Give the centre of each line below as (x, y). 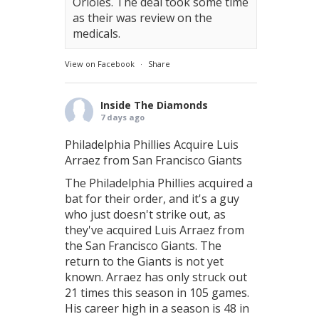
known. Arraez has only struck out (156, 277)
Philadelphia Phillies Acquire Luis (152, 145)
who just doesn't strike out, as (145, 214)
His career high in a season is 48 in (157, 308)
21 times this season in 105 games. (157, 293)
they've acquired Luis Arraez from (155, 230)
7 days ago (122, 117)
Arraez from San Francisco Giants (153, 160)
